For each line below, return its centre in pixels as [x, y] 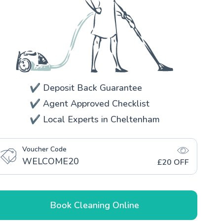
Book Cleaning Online [95, 205]
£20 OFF [173, 162]
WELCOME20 [51, 161]
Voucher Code [44, 149]
